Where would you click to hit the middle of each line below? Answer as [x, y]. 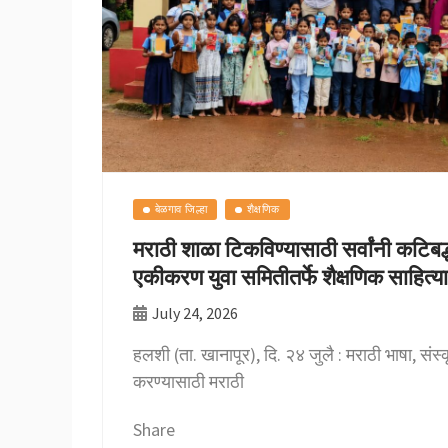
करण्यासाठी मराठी [188, 382]
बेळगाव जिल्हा [181, 209]
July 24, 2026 [195, 313]
